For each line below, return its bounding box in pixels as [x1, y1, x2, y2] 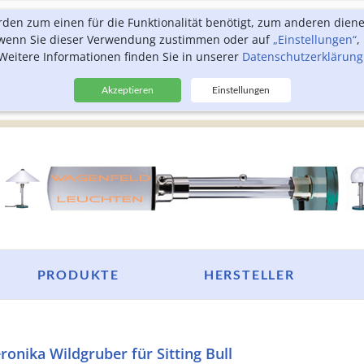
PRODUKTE [37, 266, 119, 282]
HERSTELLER [203, 266, 295, 282]
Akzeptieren [101, 84, 154, 96]
